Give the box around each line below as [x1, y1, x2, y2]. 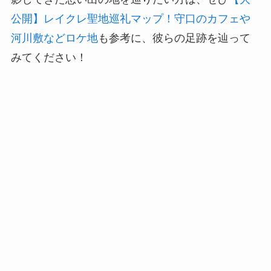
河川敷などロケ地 [10, 31, 98, 44]
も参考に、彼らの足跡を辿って [97, 31, 250, 44]
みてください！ [10, 51, 87, 64]
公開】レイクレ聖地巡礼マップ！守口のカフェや [10, 12, 250, 25]
